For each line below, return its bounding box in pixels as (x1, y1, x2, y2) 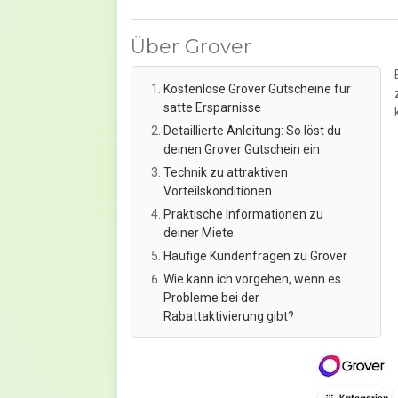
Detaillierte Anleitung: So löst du (163, 123, 341, 138)
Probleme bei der (163, 291, 259, 305)
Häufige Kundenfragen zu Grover (163, 249, 347, 263)
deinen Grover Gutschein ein (163, 142, 320, 156)
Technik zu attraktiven (163, 165, 288, 179)
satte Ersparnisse (163, 100, 261, 115)
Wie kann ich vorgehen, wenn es (163, 272, 341, 286)
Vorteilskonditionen (163, 184, 272, 198)
